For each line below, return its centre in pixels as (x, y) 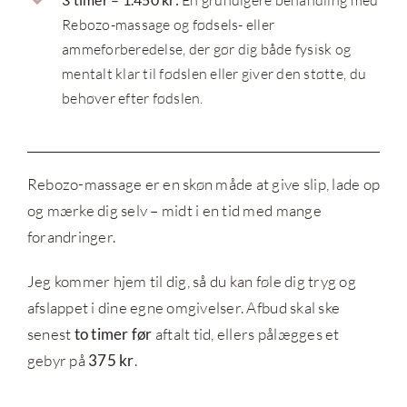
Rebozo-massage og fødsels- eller (169, 24)
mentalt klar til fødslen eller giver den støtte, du (214, 73)
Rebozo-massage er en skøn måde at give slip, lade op (203, 184)
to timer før (113, 334)
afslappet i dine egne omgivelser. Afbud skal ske (184, 308)
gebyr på (58, 361)
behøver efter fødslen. (137, 98)
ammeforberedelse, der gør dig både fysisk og (207, 49)
